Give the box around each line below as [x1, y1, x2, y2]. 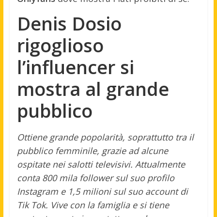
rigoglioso [16, 32, 104, 58]
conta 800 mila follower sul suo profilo [16, 172, 174, 184]
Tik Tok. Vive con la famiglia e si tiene [16, 199, 169, 211]
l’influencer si [16, 54, 134, 80]
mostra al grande [16, 76, 169, 102]
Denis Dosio [16, 11, 122, 36]
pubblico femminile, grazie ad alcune [16, 145, 168, 157]
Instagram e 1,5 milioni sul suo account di [16, 186, 188, 198]
